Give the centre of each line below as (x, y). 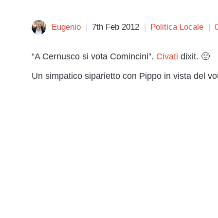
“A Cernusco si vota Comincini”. (94, 56)
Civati (167, 56)
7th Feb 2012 (116, 27)
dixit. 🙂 (194, 56)
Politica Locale (177, 27)
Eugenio (66, 27)
